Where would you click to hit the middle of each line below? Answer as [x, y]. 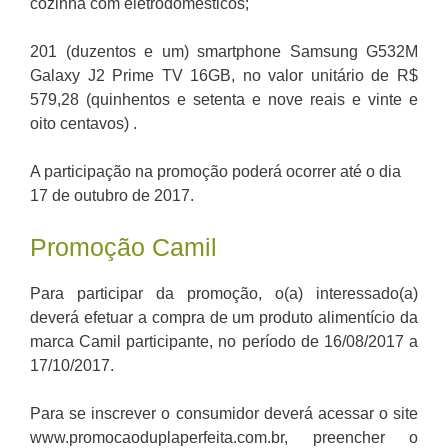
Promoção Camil [123, 247]
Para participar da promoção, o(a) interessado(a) [224, 294]
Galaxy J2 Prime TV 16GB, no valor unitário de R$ [224, 76]
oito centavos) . [83, 124]
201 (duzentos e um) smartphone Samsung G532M [224, 52]
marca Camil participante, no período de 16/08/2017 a [224, 342]
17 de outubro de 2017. [112, 196]
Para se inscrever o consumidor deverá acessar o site [224, 414]
